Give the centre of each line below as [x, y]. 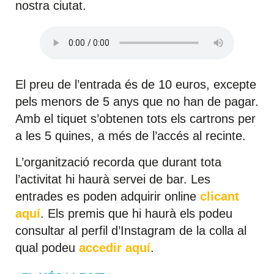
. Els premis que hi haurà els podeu [136, 213]
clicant [220, 196]
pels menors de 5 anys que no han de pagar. [137, 102]
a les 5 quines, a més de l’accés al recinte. [131, 136]
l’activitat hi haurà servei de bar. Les [113, 179]
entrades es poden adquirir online [108, 196]
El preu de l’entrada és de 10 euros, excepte [136, 85]
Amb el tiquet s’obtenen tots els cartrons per [135, 119]
